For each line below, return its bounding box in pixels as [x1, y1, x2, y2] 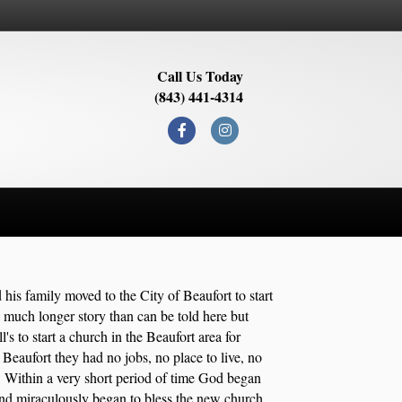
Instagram [242, 119, 298, 138]
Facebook [199, 119, 254, 138]
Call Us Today [157, 66, 243, 86]
